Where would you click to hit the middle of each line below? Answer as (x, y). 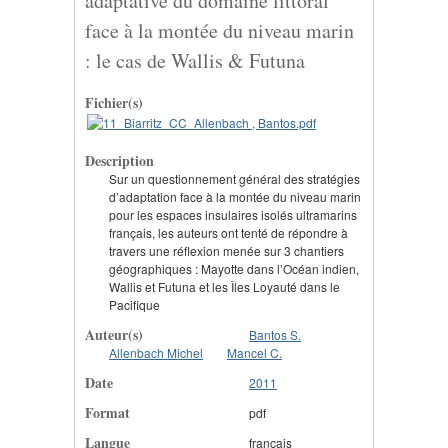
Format (107, 412)
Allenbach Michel (156, 352)
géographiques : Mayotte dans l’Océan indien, (234, 268)
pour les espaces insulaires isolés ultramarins (233, 214)
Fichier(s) (114, 102)
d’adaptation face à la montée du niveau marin (235, 196)
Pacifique (134, 304)
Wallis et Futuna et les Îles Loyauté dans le (224, 286)
